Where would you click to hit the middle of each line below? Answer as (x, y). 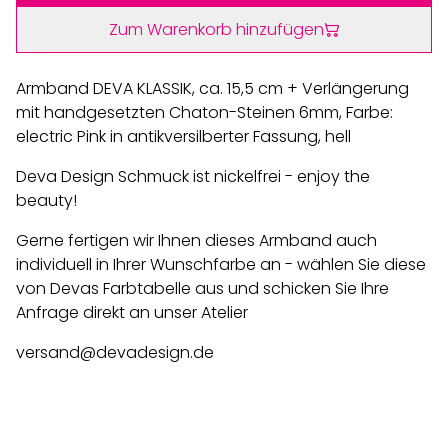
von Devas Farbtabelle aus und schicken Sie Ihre (202, 289)
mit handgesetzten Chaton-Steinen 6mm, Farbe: (204, 113)
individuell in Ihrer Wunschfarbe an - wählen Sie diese (221, 265)
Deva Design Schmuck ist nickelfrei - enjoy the (193, 177)
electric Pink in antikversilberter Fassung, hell (183, 137)
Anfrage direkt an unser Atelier (132, 313)
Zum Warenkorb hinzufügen (216, 30)
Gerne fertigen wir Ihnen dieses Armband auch (196, 241)
